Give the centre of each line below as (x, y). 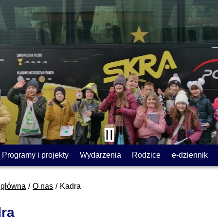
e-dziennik (190, 155)
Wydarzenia (100, 155)
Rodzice (146, 155)
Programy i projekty (36, 155)
